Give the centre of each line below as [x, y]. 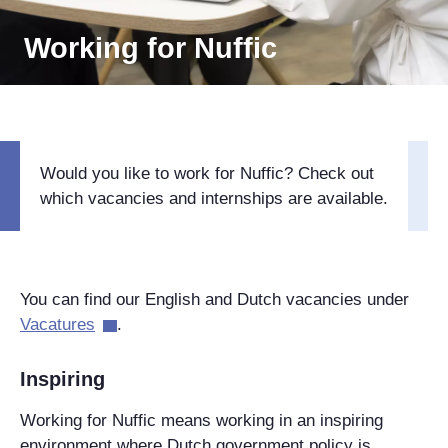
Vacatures [57, 324]
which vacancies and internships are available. [214, 198]
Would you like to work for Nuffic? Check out [207, 173]
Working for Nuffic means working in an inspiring [201, 420]
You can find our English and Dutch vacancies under [214, 299]
